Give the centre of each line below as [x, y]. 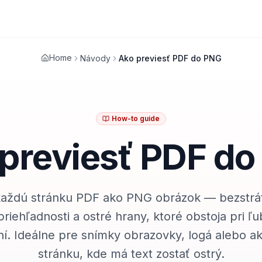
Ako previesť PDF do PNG [170, 58]
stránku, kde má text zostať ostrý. [131, 254]
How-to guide [136, 118]
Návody [95, 58]
